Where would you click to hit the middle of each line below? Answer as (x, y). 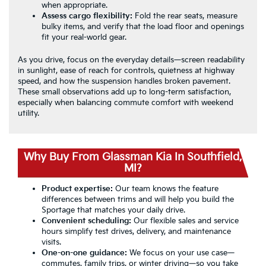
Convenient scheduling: (86, 221)
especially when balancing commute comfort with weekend (126, 102)
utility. (28, 113)
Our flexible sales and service (185, 221)
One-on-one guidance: (84, 253)
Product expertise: (77, 189)
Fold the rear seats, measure (185, 16)
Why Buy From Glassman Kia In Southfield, (133, 157)
